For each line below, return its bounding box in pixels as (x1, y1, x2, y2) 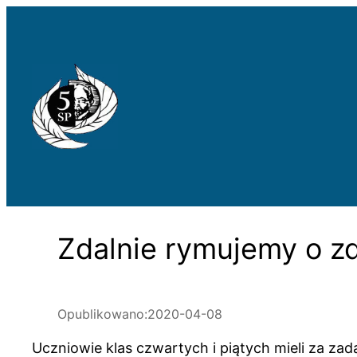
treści (6, 53, 43, 69)
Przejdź (6, 8, 56, 25)
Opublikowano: (57, 305, 147, 322)
